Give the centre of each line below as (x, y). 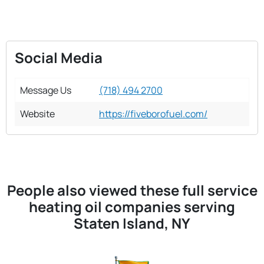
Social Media (59, 57)
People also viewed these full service (132, 190)
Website (37, 113)
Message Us (46, 90)
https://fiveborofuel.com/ (153, 113)
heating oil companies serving (132, 206)
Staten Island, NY (132, 223)
